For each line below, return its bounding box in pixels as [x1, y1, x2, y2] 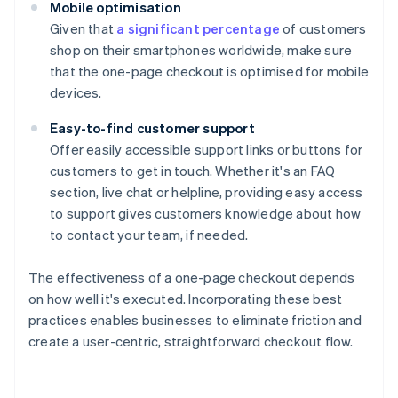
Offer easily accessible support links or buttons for [50, 140, 363, 159]
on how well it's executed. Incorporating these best [28, 290, 343, 308]
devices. [50, 84, 102, 102]
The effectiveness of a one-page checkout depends [28, 268, 355, 287]
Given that [50, 20, 117, 38]
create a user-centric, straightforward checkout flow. [28, 332, 354, 351]
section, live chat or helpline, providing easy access [50, 183, 363, 202]
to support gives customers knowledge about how [50, 204, 362, 223]
